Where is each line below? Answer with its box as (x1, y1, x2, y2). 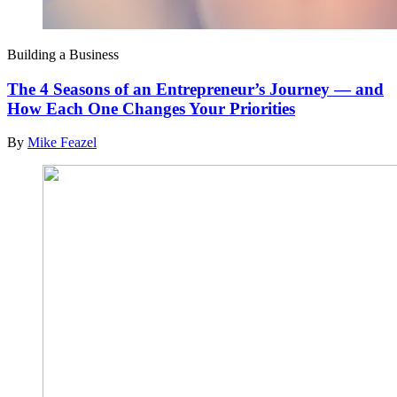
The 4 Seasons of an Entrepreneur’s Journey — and (7, 79, 384, 98)
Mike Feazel (27, 135, 97, 151)
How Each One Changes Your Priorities (7, 98, 295, 118)
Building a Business (7, 46, 119, 62)
